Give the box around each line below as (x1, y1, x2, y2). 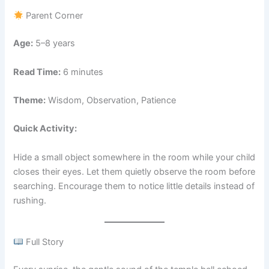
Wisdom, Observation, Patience (46, 94, 177, 106)
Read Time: (13, 66, 61, 77)
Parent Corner (23, 10, 83, 22)
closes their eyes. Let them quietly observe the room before (13, 166, 256, 177)
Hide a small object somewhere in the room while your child (13, 151, 256, 163)
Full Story (23, 236, 64, 247)
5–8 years (33, 38, 76, 49)
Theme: (13, 94, 46, 106)
